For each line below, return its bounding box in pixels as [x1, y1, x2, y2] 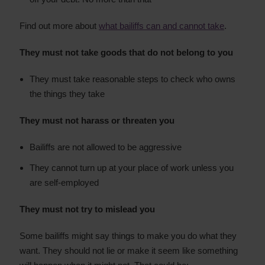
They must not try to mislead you [20, 204, 155, 214]
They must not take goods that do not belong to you [20, 47, 233, 57]
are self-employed [30, 177, 99, 188]
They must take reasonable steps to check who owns [30, 74, 235, 84]
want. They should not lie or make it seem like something [20, 245, 238, 256]
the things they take [30, 89, 105, 99]
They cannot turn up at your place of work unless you [30, 163, 234, 173]
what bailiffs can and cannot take [99, 21, 224, 31]
